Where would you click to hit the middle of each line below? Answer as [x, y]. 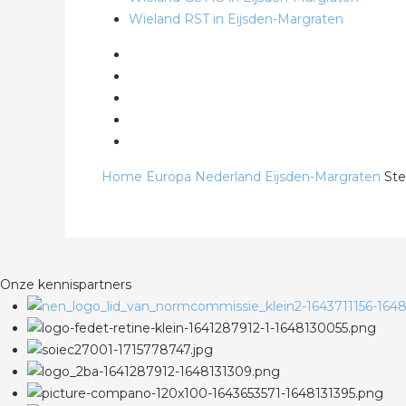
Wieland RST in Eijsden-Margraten [236, 19]
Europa [169, 177]
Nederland [228, 177]
